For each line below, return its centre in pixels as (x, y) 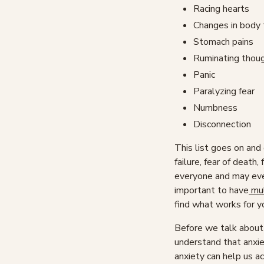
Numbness (215, 108)
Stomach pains (223, 42)
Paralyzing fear (224, 91)
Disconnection (222, 124)
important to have (212, 190)
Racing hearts (221, 9)
